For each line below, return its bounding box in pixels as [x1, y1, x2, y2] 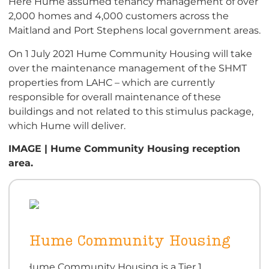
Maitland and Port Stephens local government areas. [8, 24, 261, 37]
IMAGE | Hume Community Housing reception [8, 142, 240, 155]
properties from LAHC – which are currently [8, 76, 215, 88]
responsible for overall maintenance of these [8, 90, 221, 103]
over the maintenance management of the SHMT [8, 61, 247, 74]
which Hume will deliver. [8, 119, 125, 131]
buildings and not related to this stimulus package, [8, 104, 253, 117]
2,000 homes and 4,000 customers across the [8, 10, 229, 22]
